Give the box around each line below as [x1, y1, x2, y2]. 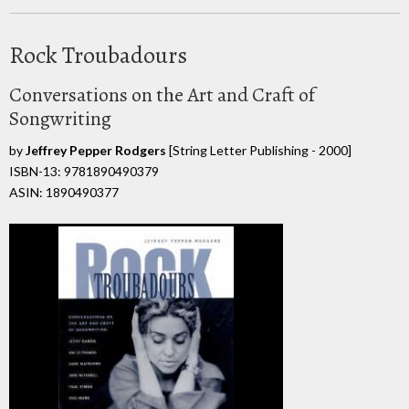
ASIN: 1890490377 [9, 184, 119, 200]
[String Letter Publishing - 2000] [166, 142, 351, 158]
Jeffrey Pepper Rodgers [26, 142, 166, 158]
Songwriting [9, 104, 111, 132]
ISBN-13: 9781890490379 [9, 163, 159, 179]
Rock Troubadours [9, 38, 187, 71]
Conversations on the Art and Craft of [9, 80, 315, 109]
